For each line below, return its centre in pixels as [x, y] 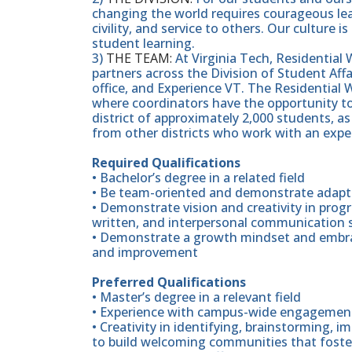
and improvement [145, 253]
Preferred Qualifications [169, 282]
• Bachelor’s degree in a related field [198, 178]
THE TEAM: [139, 59]
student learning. [143, 44]
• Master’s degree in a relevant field [196, 297]
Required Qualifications [166, 163]
